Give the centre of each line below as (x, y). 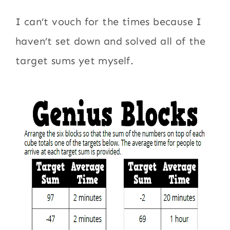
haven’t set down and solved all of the (111, 41)
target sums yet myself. (75, 60)
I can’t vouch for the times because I (109, 21)
